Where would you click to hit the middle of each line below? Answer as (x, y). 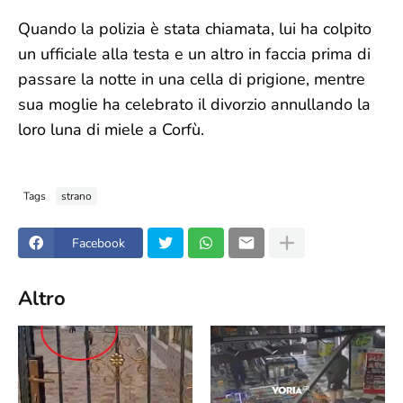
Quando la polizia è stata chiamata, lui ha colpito (195, 29)
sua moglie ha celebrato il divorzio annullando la (194, 104)
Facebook (99, 243)
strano (76, 196)
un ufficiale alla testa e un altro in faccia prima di (194, 54)
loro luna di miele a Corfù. (111, 130)
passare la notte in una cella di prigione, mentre (192, 79)
